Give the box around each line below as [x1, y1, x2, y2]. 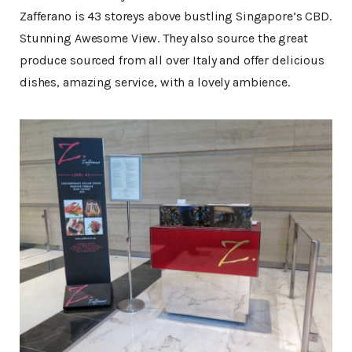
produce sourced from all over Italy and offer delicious [20, 53, 324, 68]
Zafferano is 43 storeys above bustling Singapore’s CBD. [20, 9, 332, 24]
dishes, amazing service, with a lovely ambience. [20, 75, 290, 90]
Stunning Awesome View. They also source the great [20, 31, 308, 46]
